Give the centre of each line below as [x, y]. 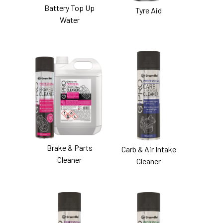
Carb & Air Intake [149, 149]
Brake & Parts [69, 148]
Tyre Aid [149, 10]
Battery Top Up [70, 8]
